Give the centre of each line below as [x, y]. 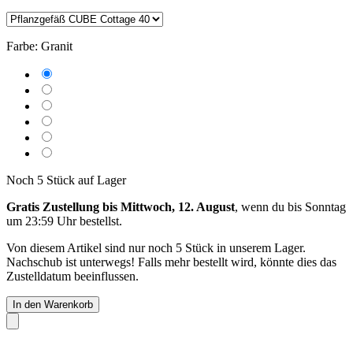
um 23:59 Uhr [41, 221]
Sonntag [325, 206]
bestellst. [99, 221]
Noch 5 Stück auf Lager [66, 180]
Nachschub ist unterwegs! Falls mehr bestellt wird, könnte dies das [171, 262]
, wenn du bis [270, 206]
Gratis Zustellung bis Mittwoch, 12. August [121, 206]
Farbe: [22, 46]
